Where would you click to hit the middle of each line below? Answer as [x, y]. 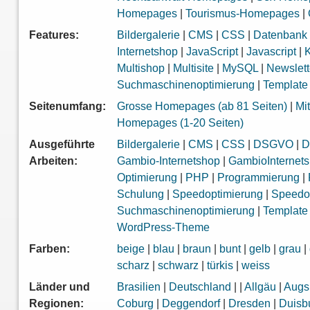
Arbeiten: [54, 161]
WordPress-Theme [164, 228]
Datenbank [281, 35]
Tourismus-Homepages [243, 14]
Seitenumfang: [68, 107]
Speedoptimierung [218, 194]
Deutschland [200, 287]
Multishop [141, 69]
